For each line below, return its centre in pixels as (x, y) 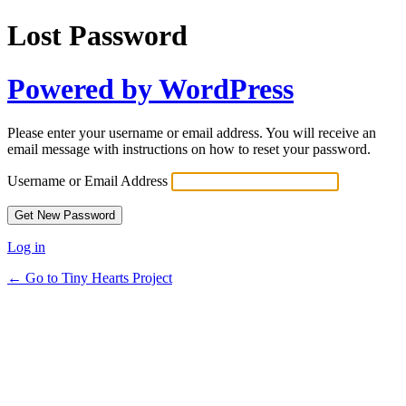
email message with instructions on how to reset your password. (189, 150)
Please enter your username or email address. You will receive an (192, 133)
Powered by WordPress (150, 88)
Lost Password (97, 36)
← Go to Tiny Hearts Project (90, 278)
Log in (26, 247)
